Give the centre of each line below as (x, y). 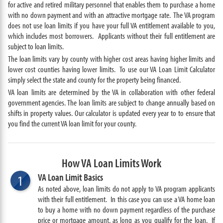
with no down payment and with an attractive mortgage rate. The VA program (111, 15)
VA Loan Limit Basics (70, 177)
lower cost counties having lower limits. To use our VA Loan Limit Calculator (111, 69)
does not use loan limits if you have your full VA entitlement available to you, (111, 25)
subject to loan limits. (36, 46)
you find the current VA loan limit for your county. (72, 123)
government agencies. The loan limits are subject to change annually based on (111, 102)
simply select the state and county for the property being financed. (94, 79)
